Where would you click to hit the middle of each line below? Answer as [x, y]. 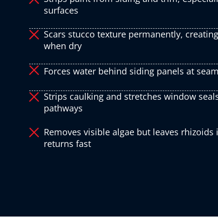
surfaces [61, 10]
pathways [63, 108]
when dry [63, 46]
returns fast [67, 144]
